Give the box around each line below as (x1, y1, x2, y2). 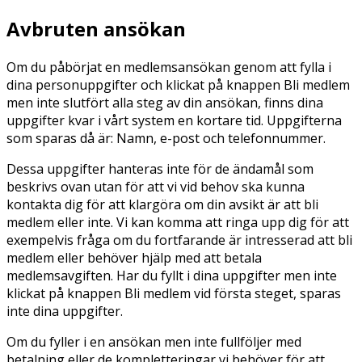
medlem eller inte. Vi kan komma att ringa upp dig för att (6, 213, 349, 232)
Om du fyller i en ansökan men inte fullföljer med (6, 333, 301, 351)
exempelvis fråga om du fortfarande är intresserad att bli (6, 231, 352, 250)
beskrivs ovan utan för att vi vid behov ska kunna (6, 178, 305, 196)
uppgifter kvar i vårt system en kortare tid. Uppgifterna (6, 112, 342, 130)
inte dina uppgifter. (6, 302, 123, 321)
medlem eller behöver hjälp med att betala (6, 249, 262, 267)
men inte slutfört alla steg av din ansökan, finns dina (6, 94, 323, 112)
